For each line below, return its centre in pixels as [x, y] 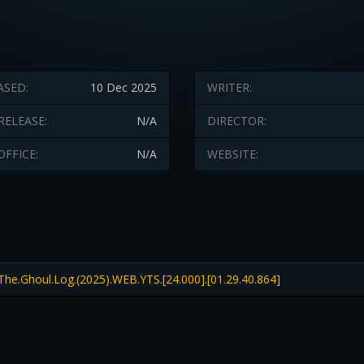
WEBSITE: [233, 154]
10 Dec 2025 [123, 87]
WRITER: [230, 87]
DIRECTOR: [237, 121]
